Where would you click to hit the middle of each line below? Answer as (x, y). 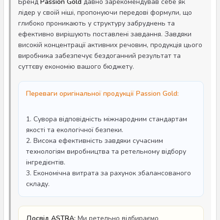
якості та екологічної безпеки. (75, 130)
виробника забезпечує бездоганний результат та (99, 56)
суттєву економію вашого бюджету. (76, 67)
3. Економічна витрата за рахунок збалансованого (109, 173)
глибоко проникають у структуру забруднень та (96, 23)
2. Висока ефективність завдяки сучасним (95, 141)
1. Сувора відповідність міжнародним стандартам (107, 119)
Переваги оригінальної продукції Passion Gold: (102, 94)
